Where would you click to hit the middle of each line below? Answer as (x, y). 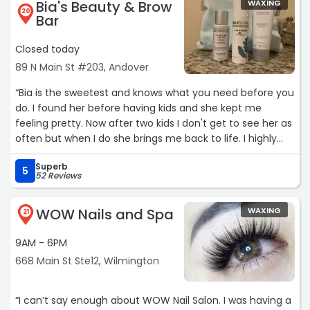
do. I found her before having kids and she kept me (24, 108)
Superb (52, 167)
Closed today (47, 49)
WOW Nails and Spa (105, 215)
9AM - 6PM (41, 243)
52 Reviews (58, 176)
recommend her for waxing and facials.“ (112, 154)
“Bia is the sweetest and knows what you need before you (155, 93)
